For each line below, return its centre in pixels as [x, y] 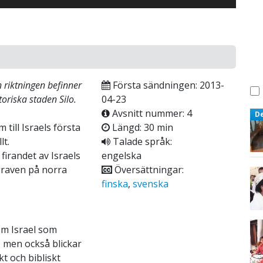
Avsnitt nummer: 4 [151, 113]
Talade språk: [141, 141]
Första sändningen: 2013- [167, 85]
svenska [150, 183]
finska [114, 183]
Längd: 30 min [141, 127]
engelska [121, 155]
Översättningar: [148, 169]
